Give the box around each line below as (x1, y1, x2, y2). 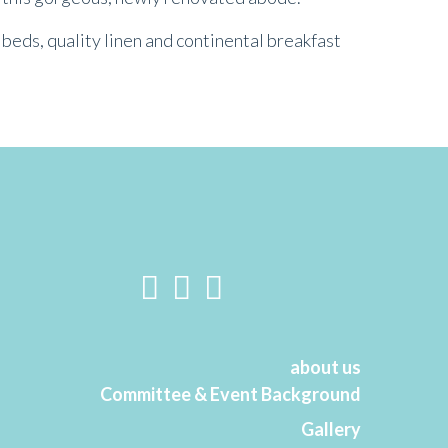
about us (290, 356, 361, 378)
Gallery (301, 418, 361, 440)
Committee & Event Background (100, 383, 361, 405)
